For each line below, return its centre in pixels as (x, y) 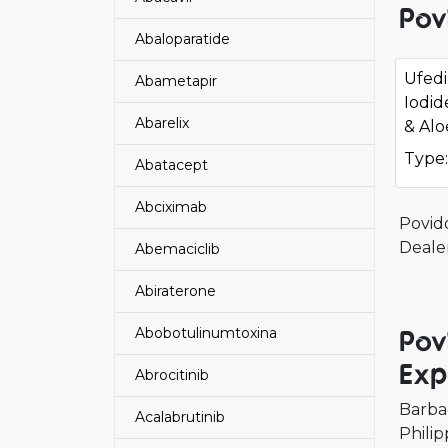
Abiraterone (175, 291)
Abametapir (176, 81)
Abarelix (162, 123)
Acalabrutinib (180, 417)
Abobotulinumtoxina (206, 333)
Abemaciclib (177, 249)
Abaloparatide (182, 39)
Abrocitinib (172, 375)
